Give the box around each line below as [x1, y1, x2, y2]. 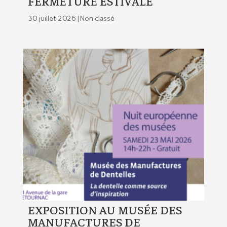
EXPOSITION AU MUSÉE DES [27, 202, 182, 217]
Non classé [80, 14, 115, 23]
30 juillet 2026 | [27, 14, 80, 23]
